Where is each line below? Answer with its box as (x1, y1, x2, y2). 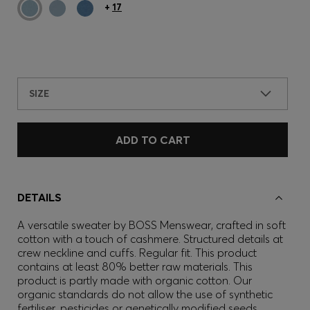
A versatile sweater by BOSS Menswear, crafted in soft (17, 218, 286, 232)
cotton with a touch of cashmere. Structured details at (17, 232, 283, 246)
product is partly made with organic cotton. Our (17, 273, 252, 287)
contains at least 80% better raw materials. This (17, 259, 253, 273)
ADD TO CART (115, 133, 190, 147)
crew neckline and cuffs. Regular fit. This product (17, 246, 257, 259)
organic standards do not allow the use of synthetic (17, 287, 273, 301)
